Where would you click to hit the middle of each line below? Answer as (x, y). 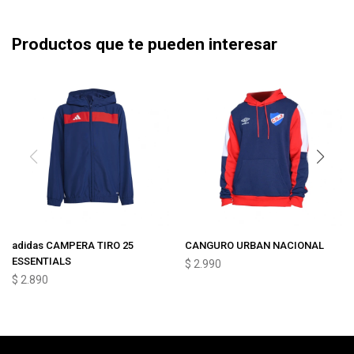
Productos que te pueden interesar (145, 44)
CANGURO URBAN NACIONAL (254, 245)
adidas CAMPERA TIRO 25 (73, 245)
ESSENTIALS (41, 261)
